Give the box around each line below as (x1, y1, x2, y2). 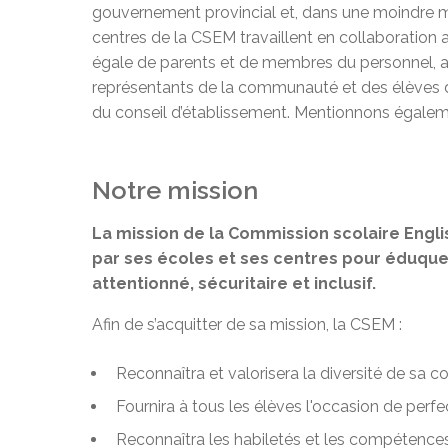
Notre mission (92, 174, 258, 205)
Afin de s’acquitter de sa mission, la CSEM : (92, 314, 402, 334)
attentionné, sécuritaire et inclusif (92, 273, 372, 293)
